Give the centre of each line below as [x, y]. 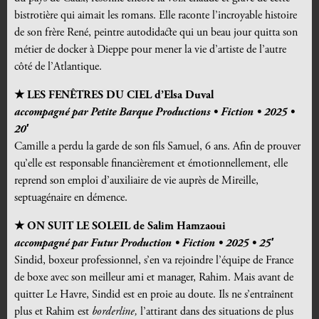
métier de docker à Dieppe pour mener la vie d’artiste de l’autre [150, 49]
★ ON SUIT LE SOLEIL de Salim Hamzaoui [120, 226]
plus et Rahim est [53, 312]
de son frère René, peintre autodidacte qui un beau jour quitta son [156, 32]
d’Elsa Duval [184, 95]
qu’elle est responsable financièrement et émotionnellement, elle [151, 163]
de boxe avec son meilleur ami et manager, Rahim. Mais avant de [154, 277]
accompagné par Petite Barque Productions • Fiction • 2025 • [155, 112]
